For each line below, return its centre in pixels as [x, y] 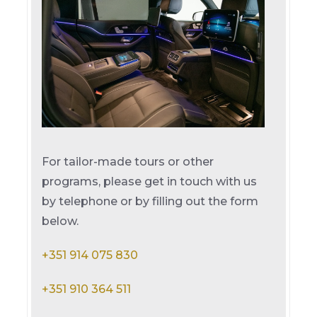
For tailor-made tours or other [128, 162]
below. [60, 221]
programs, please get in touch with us [150, 182]
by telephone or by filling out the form [150, 202]
